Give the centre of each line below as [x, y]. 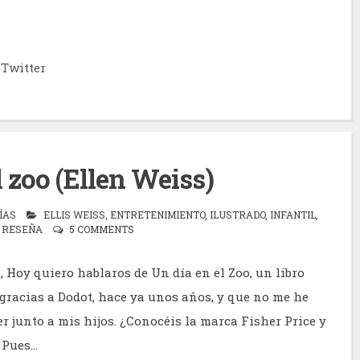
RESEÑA [22, 229]
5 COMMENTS [102, 229]
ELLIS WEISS [74, 215]
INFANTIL [292, 215]
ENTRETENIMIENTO [157, 215]
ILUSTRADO [237, 215]
